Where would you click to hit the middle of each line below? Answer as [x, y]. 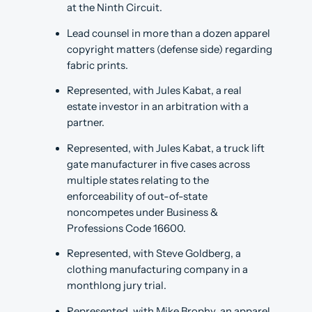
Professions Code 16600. [126, 228]
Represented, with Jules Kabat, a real [154, 91]
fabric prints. [97, 65]
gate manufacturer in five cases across [158, 164]
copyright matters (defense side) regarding [170, 49]
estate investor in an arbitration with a [158, 107]
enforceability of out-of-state [137, 196]
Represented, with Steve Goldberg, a [154, 254]
